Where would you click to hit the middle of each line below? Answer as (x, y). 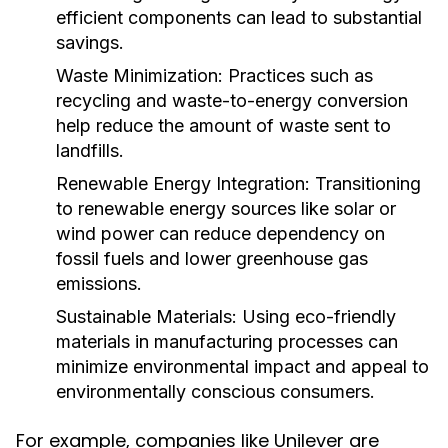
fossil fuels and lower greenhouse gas (212, 258)
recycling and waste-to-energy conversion (232, 100)
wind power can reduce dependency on (220, 233)
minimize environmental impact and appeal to (242, 366)
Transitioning (365, 183)
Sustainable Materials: (146, 316)
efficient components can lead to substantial (239, 17)
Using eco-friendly (316, 316)
